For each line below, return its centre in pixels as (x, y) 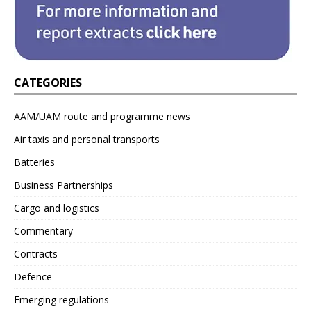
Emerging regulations (61, 299)
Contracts (36, 253)
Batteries (34, 162)
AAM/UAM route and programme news (102, 116)
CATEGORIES (48, 82)
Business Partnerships (64, 185)
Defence (33, 276)
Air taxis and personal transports (87, 139)
